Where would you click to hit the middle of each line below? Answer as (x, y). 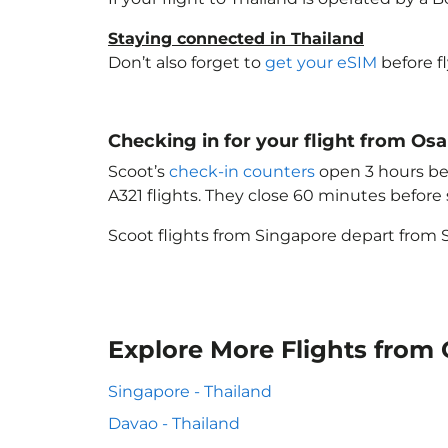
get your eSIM (321, 62)
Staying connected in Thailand (236, 38)
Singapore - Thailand (190, 391)
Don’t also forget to (186, 62)
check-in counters (242, 171)
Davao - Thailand (174, 423)
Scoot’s (138, 171)
